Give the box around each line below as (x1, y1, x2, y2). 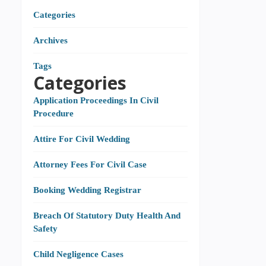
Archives (33, 35, 68, 45)
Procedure (33, 108, 74, 118)
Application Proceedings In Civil (33, 95, 159, 105)
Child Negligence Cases (33, 249, 123, 259)
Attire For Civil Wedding (33, 134, 130, 144)
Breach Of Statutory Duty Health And (33, 210, 180, 220)
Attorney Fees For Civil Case (33, 159, 147, 169)
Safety (33, 223, 58, 233)
